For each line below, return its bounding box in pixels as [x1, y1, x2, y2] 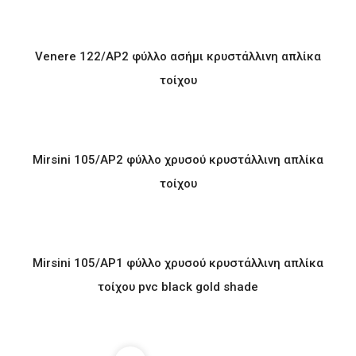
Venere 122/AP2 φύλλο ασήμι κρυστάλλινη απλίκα [35, 49, 321, 64]
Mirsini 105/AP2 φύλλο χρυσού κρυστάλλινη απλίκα [33, 153, 323, 167]
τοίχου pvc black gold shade [98, 280, 258, 294]
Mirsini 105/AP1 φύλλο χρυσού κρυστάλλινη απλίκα [33, 256, 323, 270]
